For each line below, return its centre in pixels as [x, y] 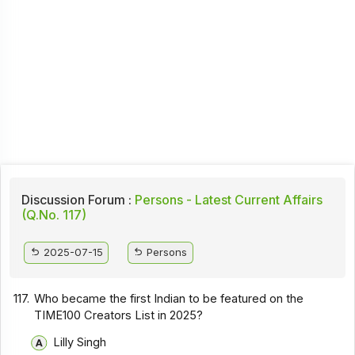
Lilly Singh [79, 342]
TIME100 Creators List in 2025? [119, 315]
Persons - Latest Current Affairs [227, 200]
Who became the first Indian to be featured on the [169, 298]
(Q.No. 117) [53, 215]
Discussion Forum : [76, 200]
